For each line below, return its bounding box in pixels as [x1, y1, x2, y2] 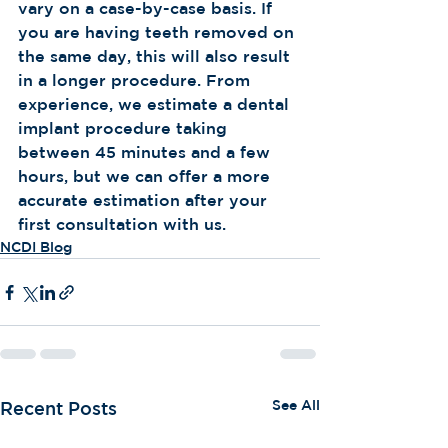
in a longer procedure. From [18, 71, 255, 89]
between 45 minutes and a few [18, 143, 275, 161]
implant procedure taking [18, 119, 232, 137]
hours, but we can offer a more [18, 167, 275, 185]
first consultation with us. [18, 215, 226, 233]
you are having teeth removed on [18, 23, 299, 41]
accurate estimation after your [18, 191, 272, 209]
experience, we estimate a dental [18, 95, 294, 113]
